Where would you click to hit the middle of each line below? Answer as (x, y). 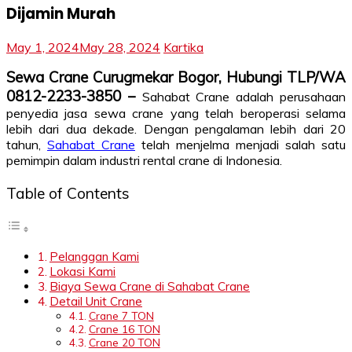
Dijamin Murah (61, 13)
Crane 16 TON (124, 328)
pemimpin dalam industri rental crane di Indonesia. (144, 161)
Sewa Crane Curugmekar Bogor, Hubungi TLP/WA (176, 77)
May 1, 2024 (43, 48)
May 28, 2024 (120, 48)
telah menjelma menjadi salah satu (240, 145)
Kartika (183, 48)
